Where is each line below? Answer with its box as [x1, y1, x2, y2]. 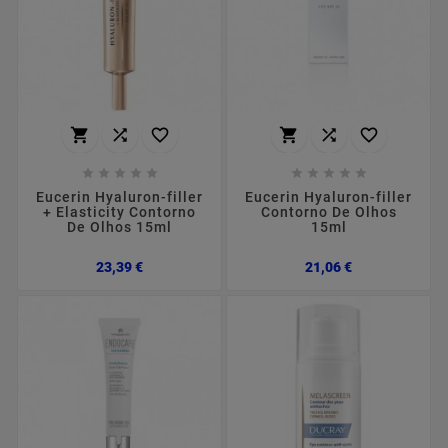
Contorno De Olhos [260, 203, 397, 220]
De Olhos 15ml [67, 218, 172, 235]
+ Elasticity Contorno [43, 203, 196, 220]
